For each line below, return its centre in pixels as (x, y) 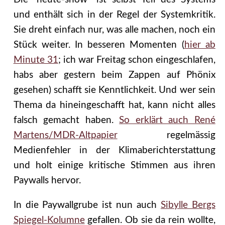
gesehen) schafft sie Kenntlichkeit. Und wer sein (114, 90)
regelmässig (166, 136)
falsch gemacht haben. (66, 121)
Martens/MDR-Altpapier (65, 136)
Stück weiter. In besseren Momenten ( (99, 45)
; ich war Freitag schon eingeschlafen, (137, 60)
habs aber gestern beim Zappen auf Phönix (114, 75)
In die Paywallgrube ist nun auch (87, 205)
